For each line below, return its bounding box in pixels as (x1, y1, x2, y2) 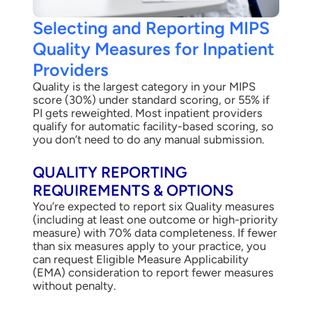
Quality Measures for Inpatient (32, 38, 274, 60)
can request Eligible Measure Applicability (32, 252, 249, 267)
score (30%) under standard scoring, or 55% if (32, 93, 270, 107)
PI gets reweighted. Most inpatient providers (32, 106, 263, 120)
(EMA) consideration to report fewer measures (32, 265, 274, 280)
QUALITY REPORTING (32, 163, 187, 182)
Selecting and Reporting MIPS (32, 17, 270, 39)
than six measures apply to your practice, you (32, 239, 266, 253)
